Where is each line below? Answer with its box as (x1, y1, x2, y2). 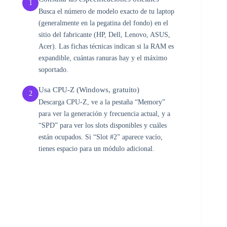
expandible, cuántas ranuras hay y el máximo (39, 54, 167, 62)
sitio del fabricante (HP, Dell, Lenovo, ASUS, (39, 31, 170, 39)
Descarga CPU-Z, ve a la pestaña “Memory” (39, 98, 165, 106)
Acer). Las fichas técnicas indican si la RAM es (39, 43, 174, 51)
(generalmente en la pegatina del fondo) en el (39, 19, 168, 27)
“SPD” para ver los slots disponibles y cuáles (39, 122, 167, 130)
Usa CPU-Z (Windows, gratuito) (39, 86, 139, 94)
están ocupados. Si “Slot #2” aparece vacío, (39, 133, 163, 141)
